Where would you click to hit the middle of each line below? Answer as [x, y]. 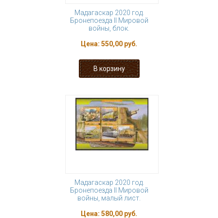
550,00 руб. [119, 44]
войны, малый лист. [109, 198]
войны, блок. [109, 28]
